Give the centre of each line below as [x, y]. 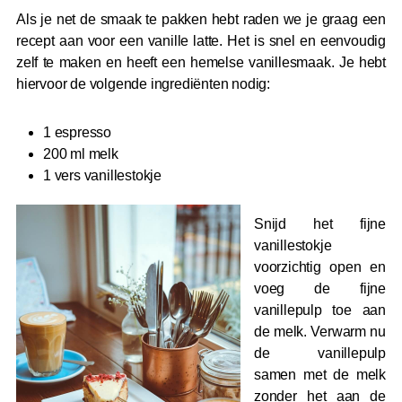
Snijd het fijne [320, 224]
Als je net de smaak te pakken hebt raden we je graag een [201, 20]
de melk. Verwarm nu [320, 332]
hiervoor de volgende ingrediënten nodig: [144, 84]
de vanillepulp [320, 354]
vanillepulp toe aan [320, 310]
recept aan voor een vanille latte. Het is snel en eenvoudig [201, 41]
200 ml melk [81, 154]
